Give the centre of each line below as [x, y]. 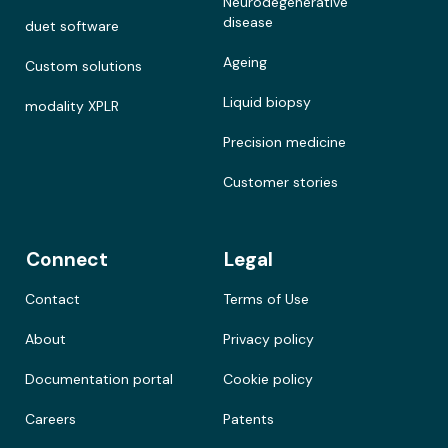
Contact [53, 298]
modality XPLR [72, 105]
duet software [72, 25]
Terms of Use [266, 298]
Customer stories [281, 181]
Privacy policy [269, 338]
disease [248, 21]
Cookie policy [268, 378]
